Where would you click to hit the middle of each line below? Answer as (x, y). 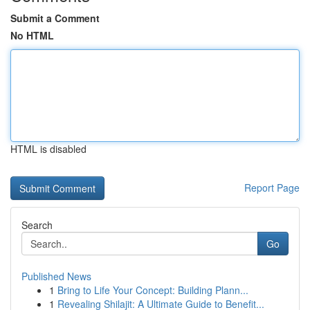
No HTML (32, 35)
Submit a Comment (55, 18)
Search (37, 225)
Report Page (272, 188)
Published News (56, 276)
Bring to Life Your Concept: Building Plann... (153, 290)
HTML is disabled (48, 149)
